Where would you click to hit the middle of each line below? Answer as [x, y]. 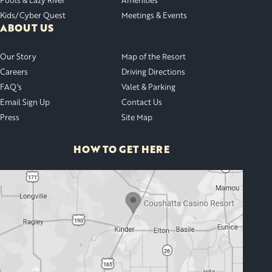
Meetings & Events [154, 15]
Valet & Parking [148, 87]
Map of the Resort [154, 56]
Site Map [137, 117]
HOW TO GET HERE [121, 149]
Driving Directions [153, 71]
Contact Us [142, 102]
